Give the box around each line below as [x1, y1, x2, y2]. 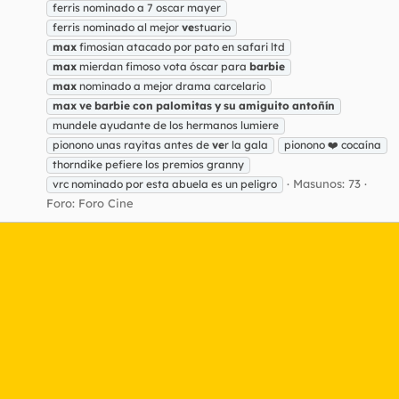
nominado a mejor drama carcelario [77, 78, 265, 93]
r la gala [224, 137, 268, 151]
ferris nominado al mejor [53, 20, 182, 34]
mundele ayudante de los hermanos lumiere [53, 118, 279, 132]
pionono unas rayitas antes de [53, 137, 212, 151]
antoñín [292, 98, 335, 112]
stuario [194, 20, 231, 34]
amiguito [239, 98, 289, 112]
